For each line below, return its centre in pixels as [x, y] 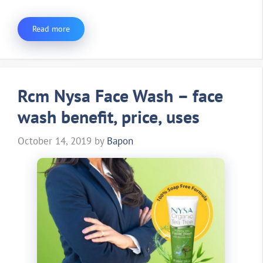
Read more [51, 28]
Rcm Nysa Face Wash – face [120, 95]
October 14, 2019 [55, 141]
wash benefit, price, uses [109, 116]
